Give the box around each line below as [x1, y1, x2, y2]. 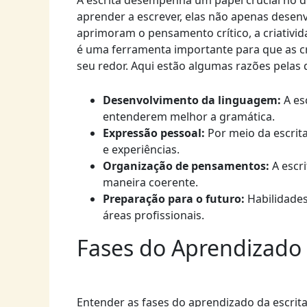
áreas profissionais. [102, 207, 204, 223]
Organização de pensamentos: [102, 158, 269, 173]
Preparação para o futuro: [102, 191, 245, 206]
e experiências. [102, 141, 180, 157]
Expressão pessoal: [102, 125, 205, 140]
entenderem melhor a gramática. [102, 108, 275, 124]
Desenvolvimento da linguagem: [102, 92, 281, 108]
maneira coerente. [102, 174, 198, 190]
